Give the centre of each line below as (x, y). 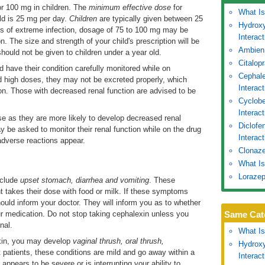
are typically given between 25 (150, 19)
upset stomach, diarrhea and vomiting (85, 180)
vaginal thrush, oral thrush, (118, 241)
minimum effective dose (130, 7)
